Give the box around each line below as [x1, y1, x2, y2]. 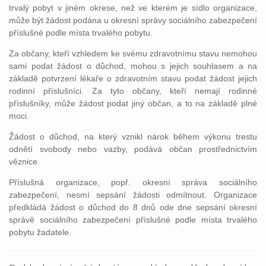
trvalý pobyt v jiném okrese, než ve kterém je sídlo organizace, [9, 3, 257, 12]
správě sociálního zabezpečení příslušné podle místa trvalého [9, 215, 257, 224]
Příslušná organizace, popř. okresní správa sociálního [9, 178, 257, 187]
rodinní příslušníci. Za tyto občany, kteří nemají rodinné [9, 86, 257, 96]
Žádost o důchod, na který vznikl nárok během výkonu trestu [9, 132, 257, 141]
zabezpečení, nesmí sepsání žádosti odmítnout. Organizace [9, 190, 257, 199]
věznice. [9, 157, 40, 166]
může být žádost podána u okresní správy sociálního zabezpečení [9, 15, 257, 25]
